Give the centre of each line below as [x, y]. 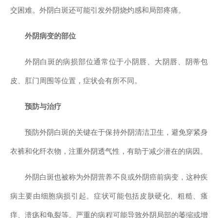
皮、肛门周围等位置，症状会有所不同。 [76, 81]
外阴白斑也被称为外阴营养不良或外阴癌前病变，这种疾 [116, 177]
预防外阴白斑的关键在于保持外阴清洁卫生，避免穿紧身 [116, 132]
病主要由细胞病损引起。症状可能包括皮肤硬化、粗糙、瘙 [109, 196]
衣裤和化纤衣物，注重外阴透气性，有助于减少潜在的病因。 [109, 151]
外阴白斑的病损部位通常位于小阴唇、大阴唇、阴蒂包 [116, 62]
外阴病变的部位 [50, 36]
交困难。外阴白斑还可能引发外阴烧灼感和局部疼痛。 [98, 10]
